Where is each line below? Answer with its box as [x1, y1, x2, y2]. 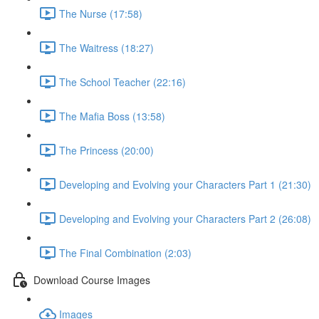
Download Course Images [33, 272, 150, 287]
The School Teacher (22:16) [59, 74, 186, 89]
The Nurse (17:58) [59, 6, 142, 21]
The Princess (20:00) [59, 142, 154, 157]
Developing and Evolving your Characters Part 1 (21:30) [59, 177, 311, 192]
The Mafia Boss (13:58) [59, 108, 165, 123]
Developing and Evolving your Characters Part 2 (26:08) [59, 211, 311, 226]
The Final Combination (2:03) [59, 245, 192, 260]
